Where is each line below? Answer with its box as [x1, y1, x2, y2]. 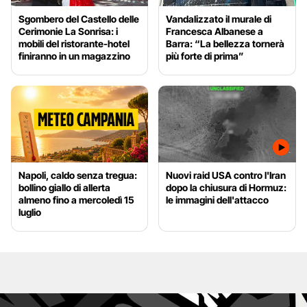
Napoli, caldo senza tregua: [19, 169, 137, 182]
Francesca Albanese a [166, 25, 264, 37]
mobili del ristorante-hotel [19, 37, 130, 49]
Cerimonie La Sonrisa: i [19, 25, 118, 37]
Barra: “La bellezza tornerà [166, 37, 285, 49]
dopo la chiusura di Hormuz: [166, 182, 287, 194]
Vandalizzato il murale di [166, 12, 272, 25]
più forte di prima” [166, 49, 245, 62]
